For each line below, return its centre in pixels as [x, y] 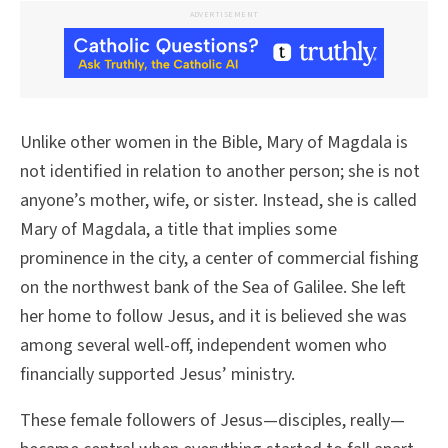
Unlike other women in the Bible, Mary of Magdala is [214, 142]
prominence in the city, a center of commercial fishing [219, 258]
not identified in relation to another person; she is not [220, 171]
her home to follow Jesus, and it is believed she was [213, 316]
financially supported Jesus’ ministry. [157, 374]
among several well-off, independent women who [203, 345]
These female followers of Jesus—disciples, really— [212, 421]
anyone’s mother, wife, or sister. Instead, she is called [218, 200]
